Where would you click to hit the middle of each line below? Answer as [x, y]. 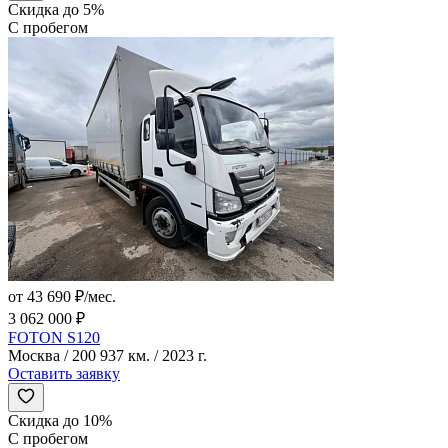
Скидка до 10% [60, 420]
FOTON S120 [54, 337]
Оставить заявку [64, 373]
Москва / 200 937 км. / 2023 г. [107, 355]
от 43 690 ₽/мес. [62, 296]
